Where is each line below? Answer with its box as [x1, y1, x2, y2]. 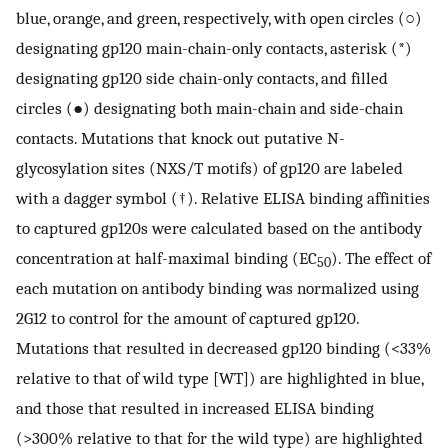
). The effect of [331, 247, 431, 268]
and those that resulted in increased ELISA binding [16, 397, 374, 418]
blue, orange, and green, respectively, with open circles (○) [16, 7, 422, 28]
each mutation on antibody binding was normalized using [16, 277, 419, 298]
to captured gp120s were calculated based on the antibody [16, 217, 422, 238]
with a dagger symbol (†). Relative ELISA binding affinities [16, 187, 430, 208]
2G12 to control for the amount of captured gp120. [16, 307, 359, 328]
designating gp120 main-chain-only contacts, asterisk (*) [16, 37, 412, 58]
